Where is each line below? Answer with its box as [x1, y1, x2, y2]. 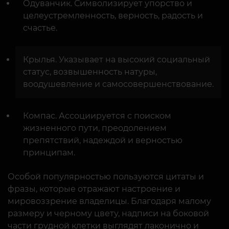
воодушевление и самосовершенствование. [23, 79, 214, 89]
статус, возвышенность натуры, [23, 67, 157, 77]
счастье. [23, 23, 57, 33]
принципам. [23, 148, 75, 158]
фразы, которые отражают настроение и [8, 184, 180, 194]
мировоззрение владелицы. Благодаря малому [8, 196, 211, 207]
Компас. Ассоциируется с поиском [23, 111, 171, 121]
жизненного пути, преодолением [23, 123, 167, 133]
